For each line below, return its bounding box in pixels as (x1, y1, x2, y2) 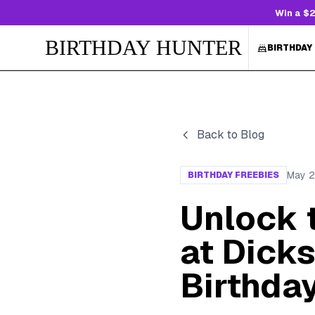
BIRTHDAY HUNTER (45, 36, 242, 59)
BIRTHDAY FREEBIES (188, 169, 279, 181)
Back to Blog (197, 127, 264, 142)
